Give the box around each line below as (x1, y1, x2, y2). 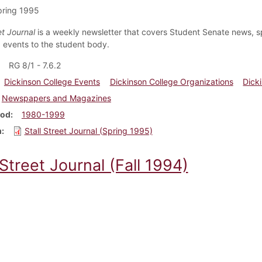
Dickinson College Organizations (109, 76, 233, 87)
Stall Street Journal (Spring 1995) (24, 125, 153, 136)
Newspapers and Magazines (1, 92, 111, 103)
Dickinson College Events (4, 76, 100, 87)
